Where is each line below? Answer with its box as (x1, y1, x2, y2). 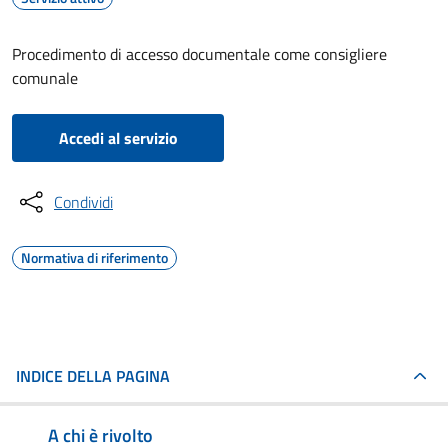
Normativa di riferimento (21, 247, 168, 268)
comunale (12, 66, 78, 90)
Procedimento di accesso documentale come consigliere (12, 42, 387, 66)
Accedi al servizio (58, 126, 178, 150)
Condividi (54, 190, 113, 214)
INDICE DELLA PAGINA (16, 364, 170, 388)
